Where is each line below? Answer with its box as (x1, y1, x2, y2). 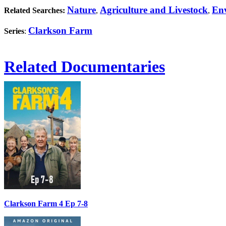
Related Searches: (4, 6, 65, 15)
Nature (67, 5, 96, 15)
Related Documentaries (4, 58, 165, 76)
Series (4, 26, 24, 35)
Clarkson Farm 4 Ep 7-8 (4, 199, 88, 208)
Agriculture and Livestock (100, 5, 208, 15)
